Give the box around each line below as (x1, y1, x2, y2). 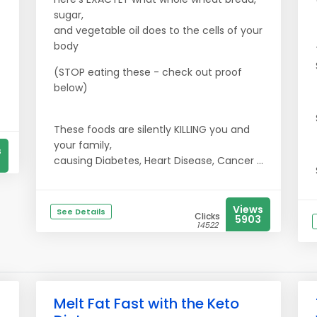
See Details (57, 206, 105, 217)
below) (54, 81, 88, 95)
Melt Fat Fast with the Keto (54, 294, 239, 313)
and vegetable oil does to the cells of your (54, 23, 263, 38)
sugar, (54, 8, 86, 22)
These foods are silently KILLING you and (54, 122, 250, 137)
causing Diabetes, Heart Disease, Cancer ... (54, 154, 263, 168)
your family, (54, 138, 115, 152)
